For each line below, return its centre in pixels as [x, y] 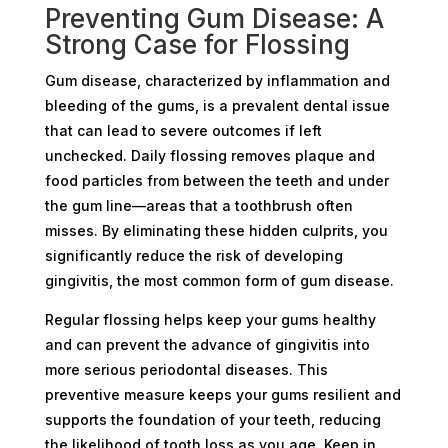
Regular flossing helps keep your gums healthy [210, 319]
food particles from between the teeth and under [216, 180]
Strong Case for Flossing [197, 44]
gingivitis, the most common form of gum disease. [219, 280]
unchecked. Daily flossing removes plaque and [209, 155]
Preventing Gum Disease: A [214, 18]
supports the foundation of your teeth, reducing [212, 419]
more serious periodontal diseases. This [186, 369]
